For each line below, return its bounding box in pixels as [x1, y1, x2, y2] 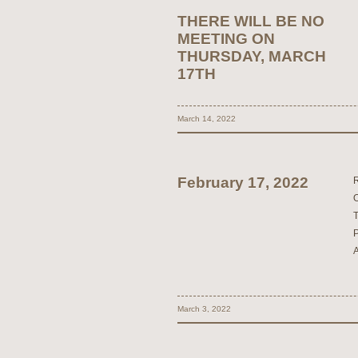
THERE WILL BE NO [177, 13, 324, 30]
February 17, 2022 [177, 174, 308, 191]
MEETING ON [177, 30, 275, 47]
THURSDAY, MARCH [177, 48, 326, 65]
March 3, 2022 [177, 304, 231, 313]
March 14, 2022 [177, 114, 236, 123]
